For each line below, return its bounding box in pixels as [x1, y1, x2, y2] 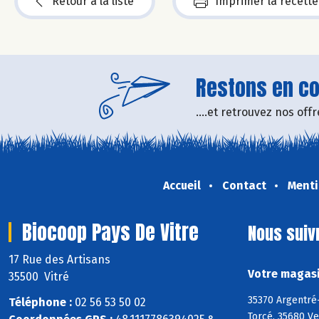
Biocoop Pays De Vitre [22, 216, 199, 247]
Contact [221, 178, 266, 192]
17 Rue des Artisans [9, 252, 113, 266]
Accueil [162, 178, 201, 192]
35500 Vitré [9, 269, 69, 283]
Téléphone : [9, 296, 72, 310]
